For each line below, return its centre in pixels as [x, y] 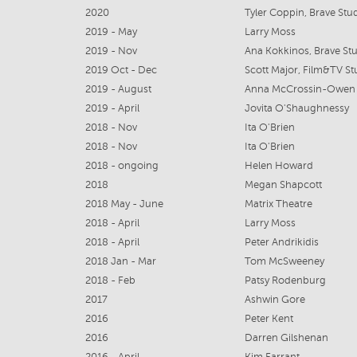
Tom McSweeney [284, 261]
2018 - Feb [110, 280]
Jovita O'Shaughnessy [297, 108]
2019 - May [111, 32]
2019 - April [112, 108]
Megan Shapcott [283, 185]
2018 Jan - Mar [121, 261]
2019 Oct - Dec [121, 70]
